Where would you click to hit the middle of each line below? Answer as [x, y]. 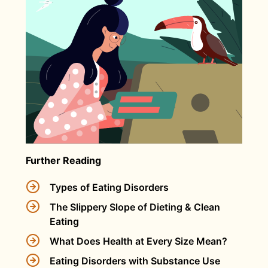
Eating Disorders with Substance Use [135, 261]
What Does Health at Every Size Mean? [138, 241]
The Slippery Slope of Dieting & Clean [135, 207]
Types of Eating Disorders [109, 187]
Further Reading [63, 160]
